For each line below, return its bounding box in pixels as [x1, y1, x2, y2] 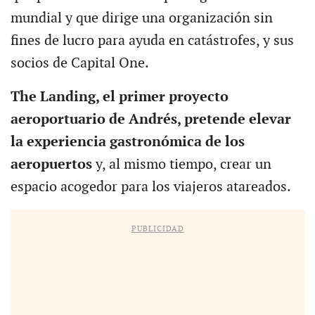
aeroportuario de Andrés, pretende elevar [10, 110, 291, 128]
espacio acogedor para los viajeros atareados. [10, 178, 291, 195]
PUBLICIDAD [131, 224, 184, 233]
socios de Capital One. [10, 54, 149, 72]
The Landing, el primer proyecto [10, 88, 229, 105]
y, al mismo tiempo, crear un [95, 155, 271, 173]
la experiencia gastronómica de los [10, 133, 245, 150]
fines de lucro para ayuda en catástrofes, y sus [10, 32, 294, 49]
